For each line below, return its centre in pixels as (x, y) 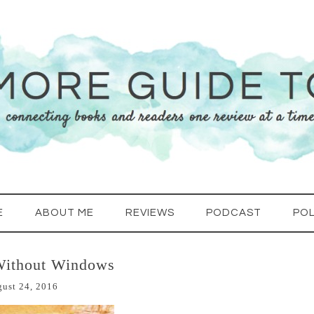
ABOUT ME (64, 213)
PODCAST (234, 213)
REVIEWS (150, 213)
